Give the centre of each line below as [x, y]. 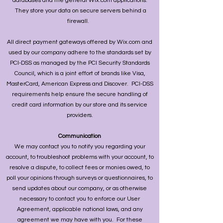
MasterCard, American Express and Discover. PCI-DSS [80, 84]
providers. [80, 115]
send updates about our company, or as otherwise [80, 188]
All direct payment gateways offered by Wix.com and [80, 42]
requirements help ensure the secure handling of [80, 94]
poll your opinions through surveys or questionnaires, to [80, 178]
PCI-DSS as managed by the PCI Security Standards [80, 63]
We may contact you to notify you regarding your [80, 147]
